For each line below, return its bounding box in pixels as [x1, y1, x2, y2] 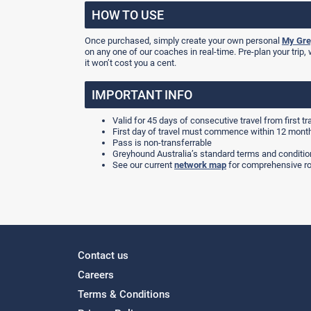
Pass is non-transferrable [112, 137, 212, 148]
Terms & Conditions [78, 288, 170, 301]
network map [174, 160, 226, 170]
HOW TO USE [92, 8, 164, 22]
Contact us [78, 249, 128, 262]
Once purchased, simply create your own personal [85, 35, 282, 46]
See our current [112, 160, 174, 170]
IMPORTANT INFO [92, 87, 192, 102]
